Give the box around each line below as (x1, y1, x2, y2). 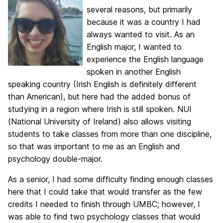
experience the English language (87, 54, 204, 64)
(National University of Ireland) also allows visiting (8, 116, 191, 126)
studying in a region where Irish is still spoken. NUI (8, 104, 192, 114)
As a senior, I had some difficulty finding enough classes (8, 174, 213, 184)
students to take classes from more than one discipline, (8, 129, 212, 139)
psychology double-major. (8, 154, 103, 164)
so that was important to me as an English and (8, 141, 180, 151)
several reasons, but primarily (87, 4, 192, 14)
